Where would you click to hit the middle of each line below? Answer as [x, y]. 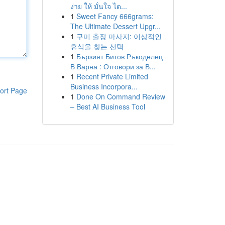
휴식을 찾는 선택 [97, 46]
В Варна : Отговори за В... [113, 66]
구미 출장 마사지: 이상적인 [119, 36]
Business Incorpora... [104, 86]
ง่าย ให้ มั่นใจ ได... [98, 6]
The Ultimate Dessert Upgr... [115, 26]
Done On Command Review [121, 96]
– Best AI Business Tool [107, 106]
